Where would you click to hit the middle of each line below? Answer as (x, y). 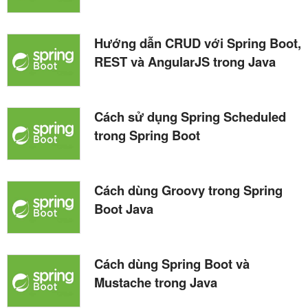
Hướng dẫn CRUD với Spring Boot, (198, 43)
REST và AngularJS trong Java (185, 61)
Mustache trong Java (156, 282)
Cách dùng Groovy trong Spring (188, 190)
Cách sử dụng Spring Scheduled (190, 116)
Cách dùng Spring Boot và (172, 263)
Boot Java (124, 208)
